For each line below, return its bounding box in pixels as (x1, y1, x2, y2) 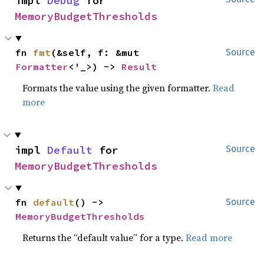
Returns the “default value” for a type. (22, 230, 186, 244)
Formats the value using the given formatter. (22, 81, 213, 94)
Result (121, 60, 157, 72)
